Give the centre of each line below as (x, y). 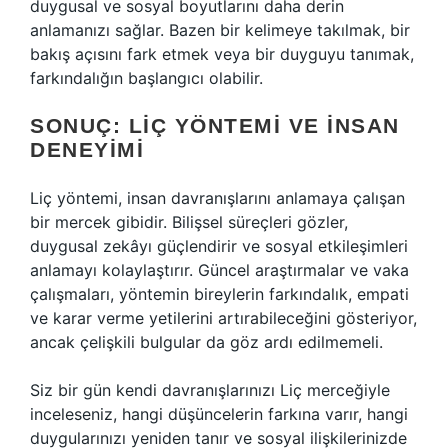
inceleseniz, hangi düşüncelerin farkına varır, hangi (219, 414)
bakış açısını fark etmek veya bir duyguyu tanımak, (222, 54)
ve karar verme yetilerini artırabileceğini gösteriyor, (223, 318)
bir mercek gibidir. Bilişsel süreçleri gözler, (189, 222)
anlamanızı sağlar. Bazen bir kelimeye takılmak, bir (220, 30)
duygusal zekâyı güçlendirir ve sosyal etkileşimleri (219, 246)
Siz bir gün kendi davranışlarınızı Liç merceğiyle (210, 390)
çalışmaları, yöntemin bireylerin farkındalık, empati (219, 294)
